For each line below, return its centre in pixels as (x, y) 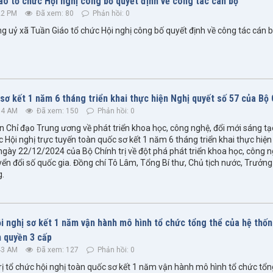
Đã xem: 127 (57, 250)
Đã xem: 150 (57, 111)
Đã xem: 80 (54, 13)
